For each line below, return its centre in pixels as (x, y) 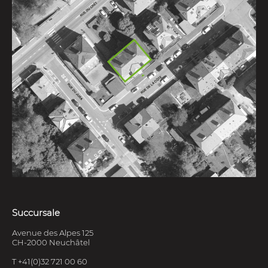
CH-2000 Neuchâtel (51, 242)
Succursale (36, 213)
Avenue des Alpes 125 (53, 233)
